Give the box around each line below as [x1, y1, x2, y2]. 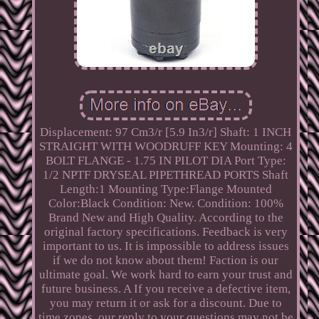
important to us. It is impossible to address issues [42, 239, 289, 253]
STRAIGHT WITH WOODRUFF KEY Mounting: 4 [38, 139, 293, 153]
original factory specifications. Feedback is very [43, 224, 288, 239]
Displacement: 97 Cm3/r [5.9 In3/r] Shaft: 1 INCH [40, 125, 292, 139]
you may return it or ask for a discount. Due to [49, 296, 282, 310]
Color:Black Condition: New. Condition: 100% [48, 196, 283, 210]
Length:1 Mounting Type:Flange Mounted [59, 182, 272, 196]
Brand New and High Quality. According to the [48, 210, 283, 224]
